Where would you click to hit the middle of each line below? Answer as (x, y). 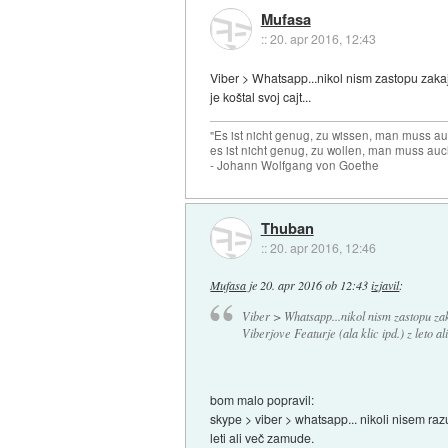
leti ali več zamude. (262, 437)
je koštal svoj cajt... (261, 96)
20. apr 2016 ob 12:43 (314, 285)
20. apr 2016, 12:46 (322, 247)
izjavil (385, 285)
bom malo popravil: (262, 399)
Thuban (287, 227)
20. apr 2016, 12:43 (322, 39)
